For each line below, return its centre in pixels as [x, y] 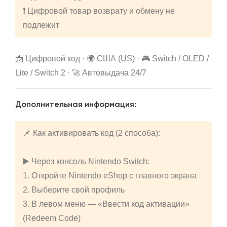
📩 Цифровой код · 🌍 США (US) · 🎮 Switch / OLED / [112, 59]
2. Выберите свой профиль [74, 190]
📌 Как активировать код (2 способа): [91, 133]
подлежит [41, 25]
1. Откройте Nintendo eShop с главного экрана [110, 176]
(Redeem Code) [52, 218]
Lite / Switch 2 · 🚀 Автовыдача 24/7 [81, 73]
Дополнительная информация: [76, 105]
